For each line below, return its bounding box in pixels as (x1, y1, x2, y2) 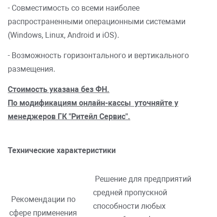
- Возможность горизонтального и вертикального (8, 51, 189, 61)
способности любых (93, 201, 166, 211)
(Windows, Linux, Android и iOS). (8, 31, 119, 40)
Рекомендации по (9, 195, 76, 204)
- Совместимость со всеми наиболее (8, 3, 139, 13)
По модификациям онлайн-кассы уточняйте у (8, 98, 178, 108)
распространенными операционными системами (8, 17, 186, 27)
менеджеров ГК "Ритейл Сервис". (8, 112, 130, 122)
